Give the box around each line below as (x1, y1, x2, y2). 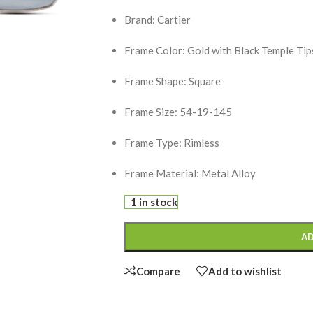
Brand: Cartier (124, 13, 191, 26)
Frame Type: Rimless (124, 136, 219, 149)
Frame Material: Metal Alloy (124, 167, 256, 180)
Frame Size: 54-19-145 (124, 105, 232, 118)
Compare (136, 264, 180, 277)
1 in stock (131, 196, 178, 208)
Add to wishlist (208, 264, 282, 277)
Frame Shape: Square (124, 75, 221, 87)
